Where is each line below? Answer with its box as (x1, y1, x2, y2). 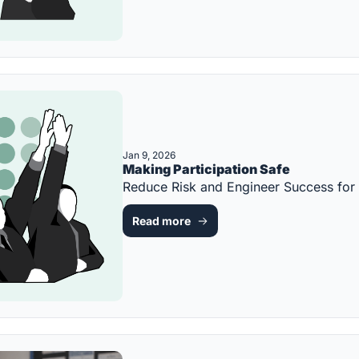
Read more (132, 213, 191, 228)
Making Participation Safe (123, 160, 290, 177)
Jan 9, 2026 (123, 148, 175, 161)
